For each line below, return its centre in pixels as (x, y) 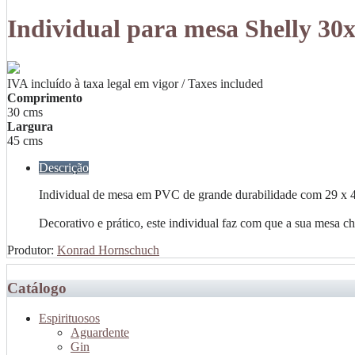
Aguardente (100, 333)
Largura (30, 126)
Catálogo (37, 288)
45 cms (25, 140)
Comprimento (45, 97)
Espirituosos (69, 319)
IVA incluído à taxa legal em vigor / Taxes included (135, 83)
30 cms (25, 112)
